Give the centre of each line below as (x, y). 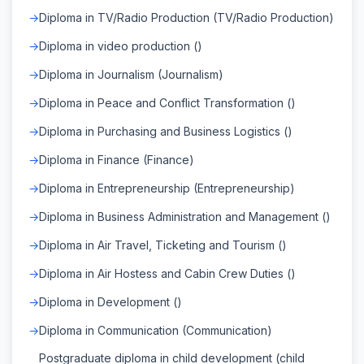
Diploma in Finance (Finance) (117, 159)
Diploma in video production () (121, 45)
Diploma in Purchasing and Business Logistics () (166, 131)
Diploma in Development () (110, 301)
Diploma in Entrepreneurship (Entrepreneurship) (167, 188)
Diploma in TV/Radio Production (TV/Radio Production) (186, 17)
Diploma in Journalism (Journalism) (131, 74)
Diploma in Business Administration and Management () (185, 216)
